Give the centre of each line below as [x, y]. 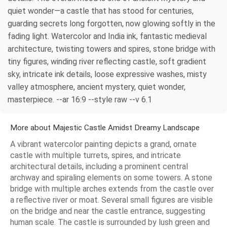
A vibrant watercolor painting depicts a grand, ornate [103, 144]
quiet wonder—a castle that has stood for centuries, [101, 11]
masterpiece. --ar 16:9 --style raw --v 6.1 [80, 99]
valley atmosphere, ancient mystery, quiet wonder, [97, 87]
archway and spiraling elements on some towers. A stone [111, 177]
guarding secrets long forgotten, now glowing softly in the [111, 23]
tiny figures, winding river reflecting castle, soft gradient [107, 61]
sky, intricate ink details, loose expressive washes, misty [107, 74]
